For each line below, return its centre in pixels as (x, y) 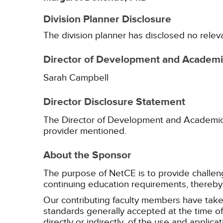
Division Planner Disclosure (107, 19)
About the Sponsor (87, 155)
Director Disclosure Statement (114, 102)
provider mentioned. (85, 131)
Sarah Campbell (76, 78)
